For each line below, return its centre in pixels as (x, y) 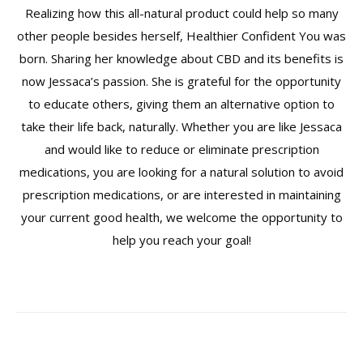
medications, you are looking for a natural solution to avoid (181, 172)
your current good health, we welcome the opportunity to (181, 217)
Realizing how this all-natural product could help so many (181, 13)
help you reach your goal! (181, 240)
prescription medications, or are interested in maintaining (181, 194)
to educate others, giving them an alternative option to (181, 104)
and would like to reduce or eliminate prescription (181, 149)
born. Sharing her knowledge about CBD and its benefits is (181, 58)
